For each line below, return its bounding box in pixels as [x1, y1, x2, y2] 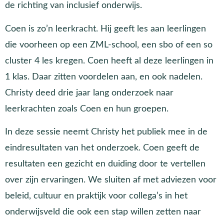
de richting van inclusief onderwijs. [5, 1, 142, 10]
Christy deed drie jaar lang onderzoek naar [5, 88, 173, 97]
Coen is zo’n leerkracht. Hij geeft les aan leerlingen [5, 24, 206, 33]
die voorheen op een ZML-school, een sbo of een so [5, 40, 212, 49]
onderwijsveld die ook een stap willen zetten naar [5, 207, 201, 216]
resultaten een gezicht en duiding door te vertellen [5, 159, 205, 168]
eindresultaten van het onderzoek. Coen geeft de [5, 143, 199, 152]
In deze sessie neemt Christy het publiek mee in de [5, 127, 207, 136]
